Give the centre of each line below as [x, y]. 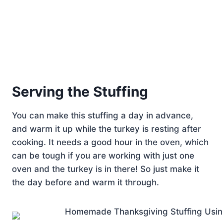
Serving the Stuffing [80, 91]
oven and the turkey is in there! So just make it [106, 169]
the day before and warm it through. [85, 182]
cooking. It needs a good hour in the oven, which [110, 142]
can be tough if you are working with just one [103, 155]
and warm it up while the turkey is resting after [107, 129]
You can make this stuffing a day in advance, [103, 115]
